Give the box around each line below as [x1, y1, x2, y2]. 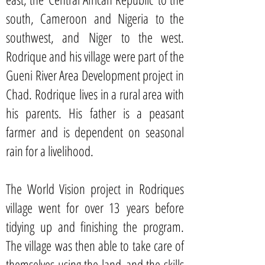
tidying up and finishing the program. [6, 217, 184, 236]
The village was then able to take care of [6, 236, 184, 255]
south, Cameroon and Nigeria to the [6, 9, 184, 28]
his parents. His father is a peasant [6, 104, 184, 122]
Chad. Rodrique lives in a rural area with [6, 85, 184, 104]
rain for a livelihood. [6, 141, 97, 160]
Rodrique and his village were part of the [6, 47, 184, 66]
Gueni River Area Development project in [6, 66, 184, 85]
